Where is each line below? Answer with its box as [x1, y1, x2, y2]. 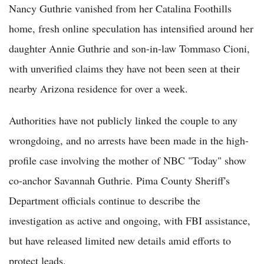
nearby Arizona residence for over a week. [9, 81, 188, 95]
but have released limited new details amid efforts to [9, 233, 231, 247]
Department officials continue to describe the [9, 193, 200, 207]
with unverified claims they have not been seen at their [9, 61, 240, 75]
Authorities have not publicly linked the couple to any [9, 113, 237, 127]
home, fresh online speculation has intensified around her [9, 21, 253, 35]
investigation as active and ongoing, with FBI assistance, [9, 213, 250, 227]
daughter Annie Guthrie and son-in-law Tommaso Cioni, [9, 41, 250, 55]
